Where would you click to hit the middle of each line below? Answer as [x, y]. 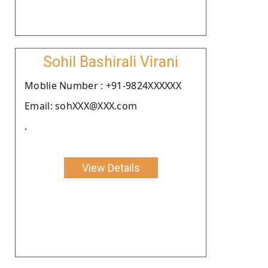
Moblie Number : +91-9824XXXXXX [103, 85]
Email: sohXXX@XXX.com [81, 106]
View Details [111, 167]
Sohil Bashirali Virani [111, 62]
